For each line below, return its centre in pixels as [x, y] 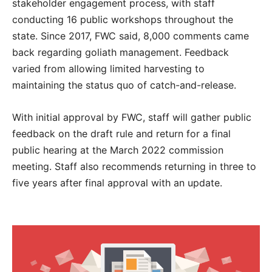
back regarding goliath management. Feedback [121, 52]
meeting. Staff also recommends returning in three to [134, 166]
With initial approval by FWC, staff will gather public [132, 117]
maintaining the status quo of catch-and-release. [124, 85]
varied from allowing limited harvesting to [108, 68]
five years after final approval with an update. [117, 182]
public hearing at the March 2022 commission [118, 150]
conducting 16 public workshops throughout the [123, 19]
